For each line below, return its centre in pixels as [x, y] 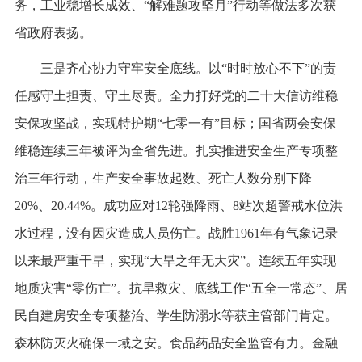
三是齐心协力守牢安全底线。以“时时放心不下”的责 [188, 68]
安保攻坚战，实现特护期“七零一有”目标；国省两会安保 [175, 123]
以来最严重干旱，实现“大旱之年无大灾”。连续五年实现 [175, 260]
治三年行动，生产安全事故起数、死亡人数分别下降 [163, 178]
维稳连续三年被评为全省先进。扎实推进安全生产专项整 [176, 150]
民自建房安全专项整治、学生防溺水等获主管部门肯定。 [176, 315]
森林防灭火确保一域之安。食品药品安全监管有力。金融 [176, 343]
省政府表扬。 [53, 32]
